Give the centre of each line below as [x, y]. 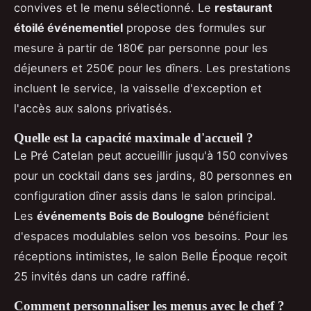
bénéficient [237, 216]
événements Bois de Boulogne [120, 216]
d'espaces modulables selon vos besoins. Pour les [151, 236]
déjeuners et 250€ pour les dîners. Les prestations [152, 68]
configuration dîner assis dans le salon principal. [145, 195]
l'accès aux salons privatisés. [93, 108]
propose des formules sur [194, 27]
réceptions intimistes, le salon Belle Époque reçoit [151, 256]
